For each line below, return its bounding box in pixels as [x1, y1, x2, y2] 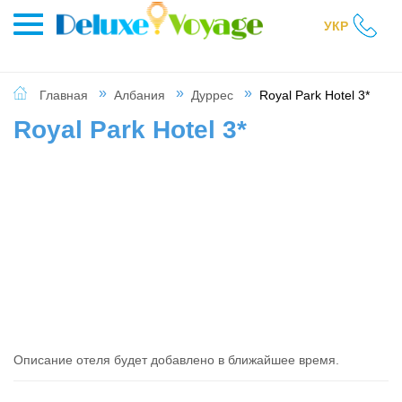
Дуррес [191, 88, 233, 102]
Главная [39, 88, 88, 102]
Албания [114, 88, 165, 102]
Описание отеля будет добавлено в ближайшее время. [13, 352, 339, 367]
